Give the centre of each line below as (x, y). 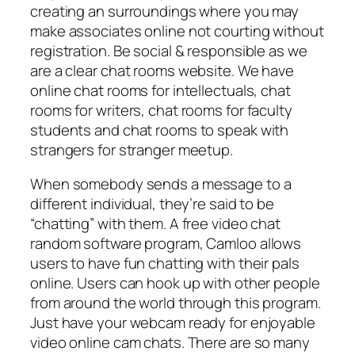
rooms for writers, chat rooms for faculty (161, 110)
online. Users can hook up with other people (175, 283)
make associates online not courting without (177, 31)
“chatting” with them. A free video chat (156, 224)
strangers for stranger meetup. (132, 149)
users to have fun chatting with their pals (165, 263)
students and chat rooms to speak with (160, 130)
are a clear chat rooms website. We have (162, 70)
